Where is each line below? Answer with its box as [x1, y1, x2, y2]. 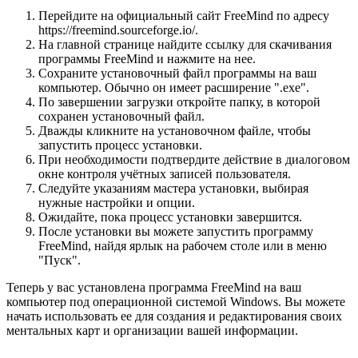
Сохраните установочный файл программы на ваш [38, 66, 316, 81]
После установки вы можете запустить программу [38, 225, 313, 239]
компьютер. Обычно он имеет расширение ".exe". [38, 81, 309, 95]
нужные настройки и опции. [38, 196, 195, 210]
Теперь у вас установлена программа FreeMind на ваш [6, 280, 301, 295]
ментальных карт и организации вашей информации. [6, 324, 298, 338]
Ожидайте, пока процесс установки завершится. [38, 210, 302, 225]
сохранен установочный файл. [38, 109, 205, 124]
